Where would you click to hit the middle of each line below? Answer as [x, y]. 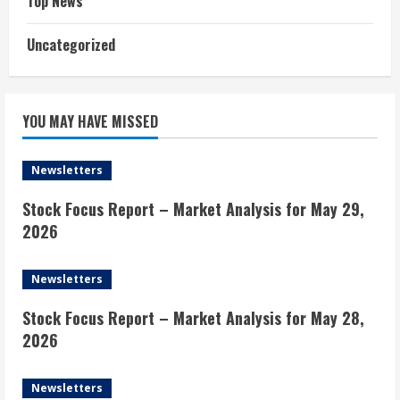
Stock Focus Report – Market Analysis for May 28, [193, 318]
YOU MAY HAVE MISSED [90, 122]
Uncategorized [71, 45]
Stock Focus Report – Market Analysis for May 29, [193, 209]
